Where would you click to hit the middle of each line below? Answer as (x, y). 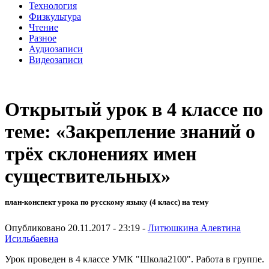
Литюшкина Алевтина (194, 228)
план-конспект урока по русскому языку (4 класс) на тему (107, 202)
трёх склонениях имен (101, 154)
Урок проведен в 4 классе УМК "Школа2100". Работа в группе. (134, 259)
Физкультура (55, 16)
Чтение (44, 27)
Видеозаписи (56, 59)
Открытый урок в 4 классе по (134, 110)
